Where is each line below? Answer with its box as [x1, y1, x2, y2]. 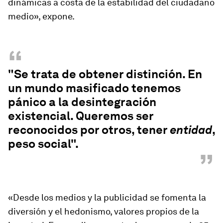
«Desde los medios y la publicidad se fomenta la [8, 192, 206, 203]
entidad [170, 122, 212, 137]
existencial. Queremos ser [8, 109, 153, 123]
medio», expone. [8, 11, 75, 21]
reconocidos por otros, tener [8, 122, 170, 137]
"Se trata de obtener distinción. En [8, 67, 202, 81]
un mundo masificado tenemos [8, 81, 181, 95]
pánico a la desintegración [8, 95, 156, 109]
